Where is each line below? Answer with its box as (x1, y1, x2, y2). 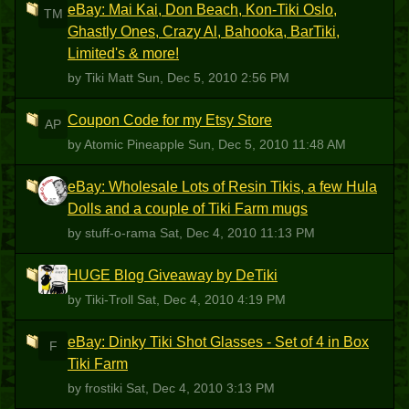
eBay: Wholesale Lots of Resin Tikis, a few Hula (68, 179, 377, 194)
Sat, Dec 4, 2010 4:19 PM (137, 292, 286, 307)
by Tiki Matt (68, 70, 137, 85)
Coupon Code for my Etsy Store (68, 112, 272, 128)
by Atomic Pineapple (68, 137, 188, 152)
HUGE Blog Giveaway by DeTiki (68, 267, 278, 283)
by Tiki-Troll (68, 292, 137, 307)
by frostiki (68, 381, 126, 395)
